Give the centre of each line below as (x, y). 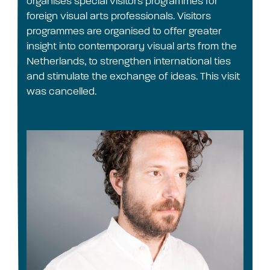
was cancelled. (63, 91)
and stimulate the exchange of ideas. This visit (133, 76)
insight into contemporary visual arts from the (132, 46)
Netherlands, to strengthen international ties (129, 61)
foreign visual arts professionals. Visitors (119, 16)
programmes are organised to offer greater (124, 31)
